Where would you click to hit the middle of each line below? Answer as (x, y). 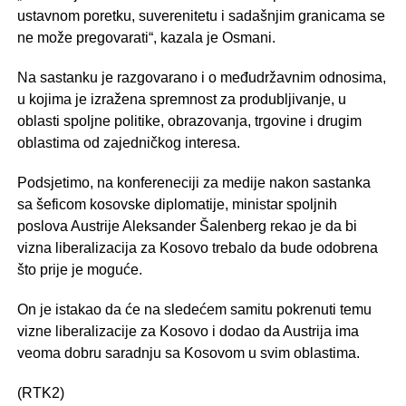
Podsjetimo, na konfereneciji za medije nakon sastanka (193, 183)
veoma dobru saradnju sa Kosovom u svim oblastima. (188, 353)
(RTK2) (40, 393)
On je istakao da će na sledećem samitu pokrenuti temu (194, 309)
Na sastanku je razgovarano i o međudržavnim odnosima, (201, 77)
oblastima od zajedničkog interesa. (128, 143)
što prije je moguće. (79, 270)
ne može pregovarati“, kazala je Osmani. (146, 38)
